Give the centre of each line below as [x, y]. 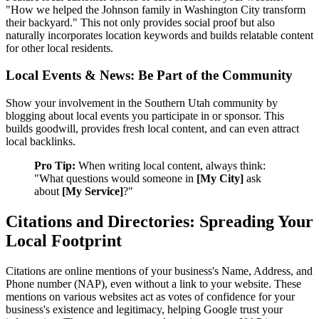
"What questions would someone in [115, 179]
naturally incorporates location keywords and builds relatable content [159, 35]
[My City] [220, 179]
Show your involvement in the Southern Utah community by [142, 103]
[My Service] [93, 192]
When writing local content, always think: [171, 166]
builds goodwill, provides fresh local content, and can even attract [152, 129]
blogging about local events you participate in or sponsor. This [145, 116]
